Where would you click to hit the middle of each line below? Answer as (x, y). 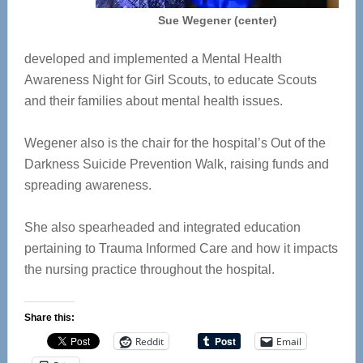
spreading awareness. (88, 185)
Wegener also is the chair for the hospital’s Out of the (175, 143)
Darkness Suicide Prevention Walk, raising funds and (176, 164)
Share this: (49, 318)
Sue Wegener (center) (217, 20)
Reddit (149, 341)
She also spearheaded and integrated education (162, 227)
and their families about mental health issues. (153, 101)
